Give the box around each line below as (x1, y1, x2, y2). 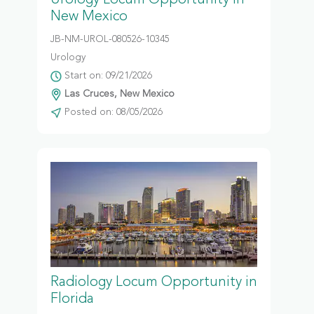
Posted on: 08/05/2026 (61, 107, 163, 117)
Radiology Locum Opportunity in (50, 275, 257, 289)
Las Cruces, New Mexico (61, 89, 175, 99)
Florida (50, 292, 94, 306)
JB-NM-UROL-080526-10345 (50, 34, 170, 44)
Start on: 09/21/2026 (61, 71, 152, 81)
